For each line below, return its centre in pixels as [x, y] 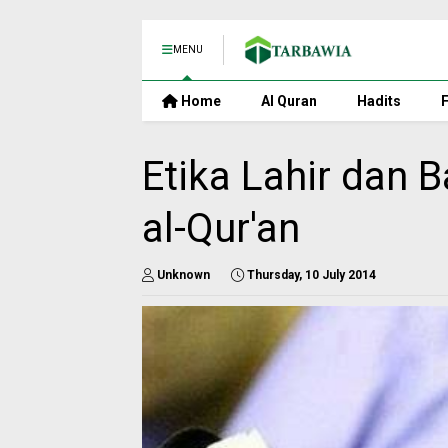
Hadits [379, 101]
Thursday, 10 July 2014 [311, 275]
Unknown [183, 275]
